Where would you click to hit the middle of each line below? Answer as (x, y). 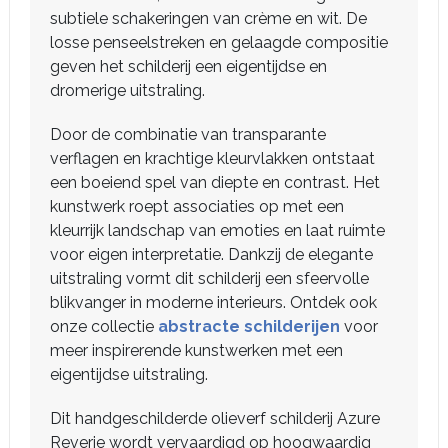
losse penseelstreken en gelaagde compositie (219, 42)
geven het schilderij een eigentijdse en (188, 66)
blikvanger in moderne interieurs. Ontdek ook (213, 302)
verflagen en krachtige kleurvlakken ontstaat (212, 158)
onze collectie (104, 326)
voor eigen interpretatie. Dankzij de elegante (211, 254)
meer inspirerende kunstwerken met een (196, 350)
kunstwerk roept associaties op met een (197, 206)
